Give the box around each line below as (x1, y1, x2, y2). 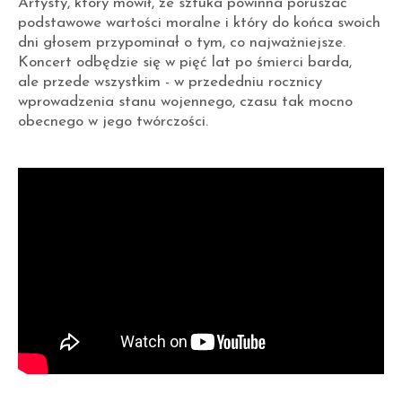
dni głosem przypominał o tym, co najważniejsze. (18, 35, 345, 50)
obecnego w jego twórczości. (18, 114, 208, 129)
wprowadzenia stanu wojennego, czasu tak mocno (18, 94, 353, 109)
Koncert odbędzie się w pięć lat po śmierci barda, (18, 55, 352, 70)
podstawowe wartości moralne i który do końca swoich (18, 15, 380, 31)
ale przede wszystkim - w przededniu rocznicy (18, 74, 322, 90)
